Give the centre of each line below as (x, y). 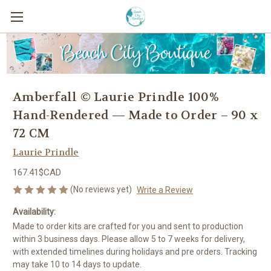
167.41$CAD (37, 172)
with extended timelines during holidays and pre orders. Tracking (135, 252)
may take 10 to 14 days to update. (77, 265)
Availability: (34, 212)
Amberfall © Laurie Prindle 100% (116, 97)
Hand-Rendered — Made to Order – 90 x (135, 115)
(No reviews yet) (101, 189)
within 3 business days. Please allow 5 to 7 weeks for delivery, (129, 239)
